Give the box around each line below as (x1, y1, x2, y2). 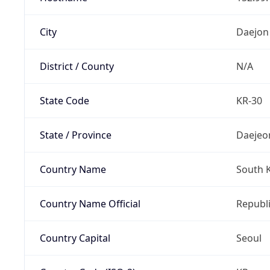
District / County (39, 59, 114, 73)
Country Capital (39, 231, 110, 245)
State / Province (39, 128, 111, 142)
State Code (39, 93, 89, 107)
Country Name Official (39, 196, 140, 210)
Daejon (236, 25, 269, 39)
